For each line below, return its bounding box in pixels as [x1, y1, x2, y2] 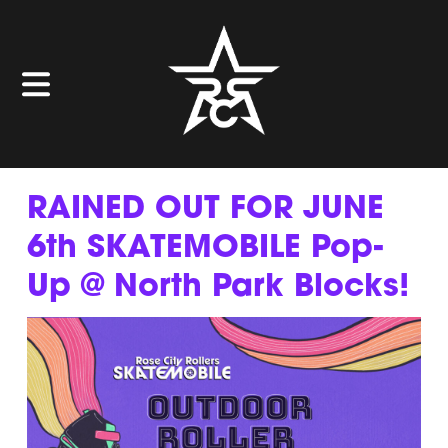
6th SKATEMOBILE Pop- [26, 232, 383, 265]
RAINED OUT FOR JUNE [26, 193, 384, 226]
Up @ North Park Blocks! [26, 271, 409, 304]
